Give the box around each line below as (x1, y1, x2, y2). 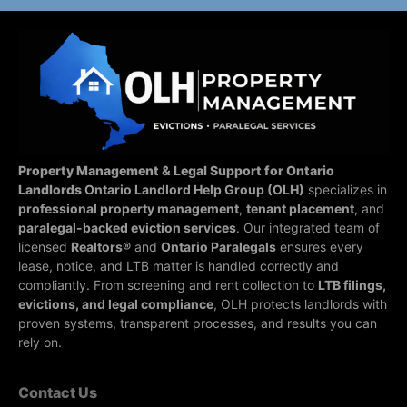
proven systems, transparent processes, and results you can (18, 315, 377, 331)
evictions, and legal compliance (18, 296, 213, 312)
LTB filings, (318, 277, 386, 293)
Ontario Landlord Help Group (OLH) (84, 182, 304, 197)
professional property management (18, 201, 239, 216)
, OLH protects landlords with (213, 296, 387, 312)
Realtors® (71, 239, 131, 254)
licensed (18, 239, 71, 254)
